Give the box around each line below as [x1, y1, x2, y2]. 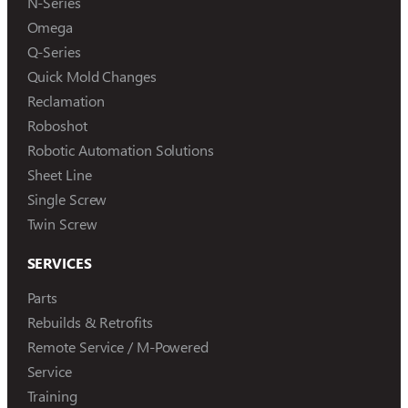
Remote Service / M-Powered [26, 336, 209, 356]
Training [26, 385, 77, 405]
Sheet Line [26, 164, 92, 184]
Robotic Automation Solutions [26, 139, 214, 159]
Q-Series [26, 41, 81, 61]
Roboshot [26, 115, 87, 135]
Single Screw [26, 189, 107, 209]
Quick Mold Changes [26, 66, 157, 86]
